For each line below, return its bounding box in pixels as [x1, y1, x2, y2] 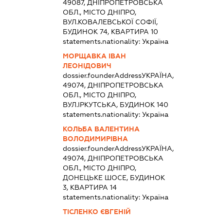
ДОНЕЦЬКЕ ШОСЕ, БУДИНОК [63, 174, 165, 182]
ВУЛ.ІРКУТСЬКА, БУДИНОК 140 [63, 101, 169, 109]
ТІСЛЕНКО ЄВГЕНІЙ [63, 208, 131, 216]
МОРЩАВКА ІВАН [63, 52, 127, 60]
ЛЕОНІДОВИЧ [63, 62, 112, 70]
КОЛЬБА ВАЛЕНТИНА [63, 125, 140, 133]
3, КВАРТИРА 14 [63, 183, 117, 192]
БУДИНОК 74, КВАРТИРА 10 [63, 28, 159, 36]
